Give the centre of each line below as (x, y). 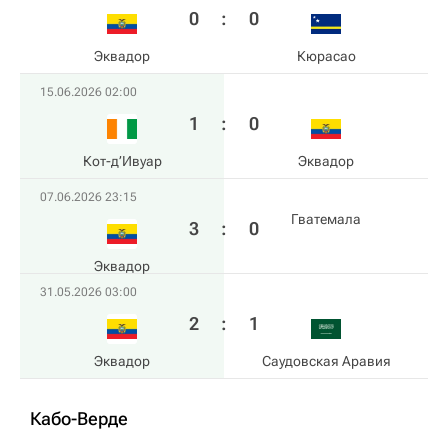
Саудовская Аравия (326, 361)
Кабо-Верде (79, 418)
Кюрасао (326, 56)
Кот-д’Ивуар (122, 161)
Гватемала (326, 219)
